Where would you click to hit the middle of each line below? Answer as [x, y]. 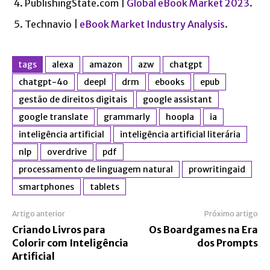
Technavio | [52, 24]
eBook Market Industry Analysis [152, 24]
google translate [53, 117]
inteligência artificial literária [180, 134]
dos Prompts [227, 243]
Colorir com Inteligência [70, 243]
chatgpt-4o [43, 82]
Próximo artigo [231, 213]
